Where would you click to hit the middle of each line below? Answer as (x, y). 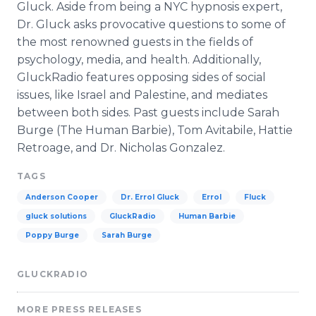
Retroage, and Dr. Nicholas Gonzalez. (121, 148)
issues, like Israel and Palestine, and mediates (142, 95)
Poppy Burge (52, 235)
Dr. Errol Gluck (150, 197)
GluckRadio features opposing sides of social (141, 77)
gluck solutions (56, 216)
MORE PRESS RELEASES (79, 309)
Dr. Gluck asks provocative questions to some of (151, 24)
